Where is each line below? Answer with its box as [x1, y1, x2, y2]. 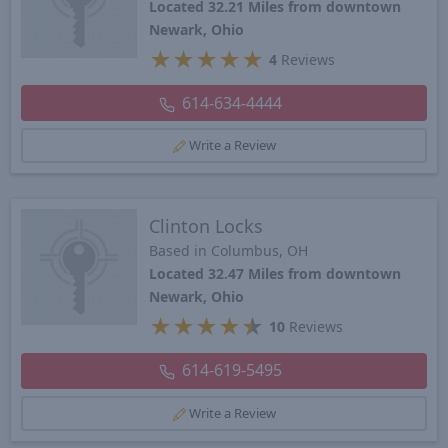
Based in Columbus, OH [148, 241, 308, 261]
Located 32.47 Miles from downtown [148, 264, 401, 284]
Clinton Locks [148, 214, 263, 239]
